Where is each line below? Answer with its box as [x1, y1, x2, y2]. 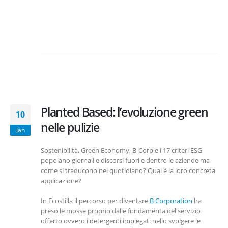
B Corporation [150, 195, 192, 205]
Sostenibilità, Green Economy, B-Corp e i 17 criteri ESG [41, 146, 202, 155]
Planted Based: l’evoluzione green [41, 104, 208, 121]
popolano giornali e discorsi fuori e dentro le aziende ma [41, 156, 210, 165]
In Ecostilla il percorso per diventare [41, 195, 150, 205]
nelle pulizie [41, 119, 99, 136]
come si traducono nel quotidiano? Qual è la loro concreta [41, 166, 215, 176]
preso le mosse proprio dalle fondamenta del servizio [41, 206, 201, 215]
